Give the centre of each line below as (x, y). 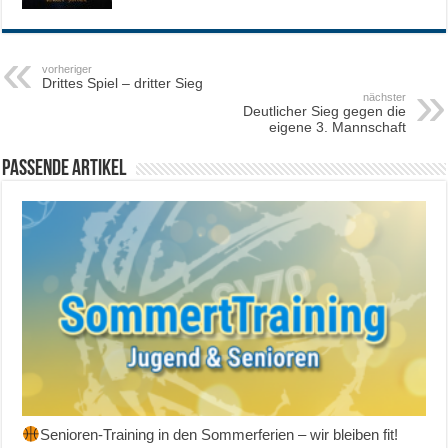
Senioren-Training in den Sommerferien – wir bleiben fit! (218, 434)
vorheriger (67, 69)
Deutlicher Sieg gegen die (324, 111)
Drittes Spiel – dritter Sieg (123, 83)
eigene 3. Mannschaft (337, 127)
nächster (384, 97)
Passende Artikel (64, 170)
